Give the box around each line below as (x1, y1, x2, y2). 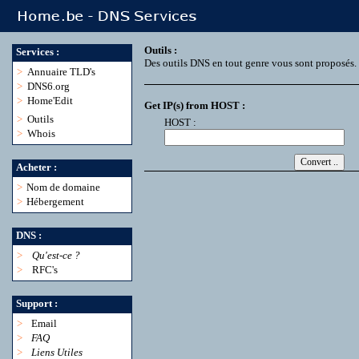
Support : (16, 297, 58, 309)
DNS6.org (27, 80, 70, 92)
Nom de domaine (26, 181, 100, 193)
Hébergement (26, 196, 84, 208)
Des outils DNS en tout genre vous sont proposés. (144, 57, 357, 69)
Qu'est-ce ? (32, 249, 80, 261)
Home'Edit (27, 95, 73, 107)
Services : (16, 46, 59, 58)
